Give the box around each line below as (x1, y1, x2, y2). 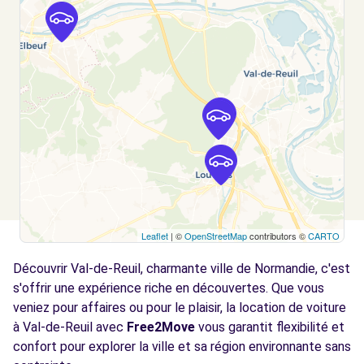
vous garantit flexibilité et (195, 319, 344, 335)
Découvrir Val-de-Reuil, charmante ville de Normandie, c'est (13, 261, 350, 276)
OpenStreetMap (184, 229, 247, 242)
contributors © (247, 229, 308, 242)
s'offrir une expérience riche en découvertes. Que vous (13, 280, 324, 296)
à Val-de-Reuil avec (13, 319, 127, 335)
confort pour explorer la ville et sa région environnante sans (13, 339, 351, 354)
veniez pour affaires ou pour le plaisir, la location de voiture (13, 300, 346, 315)
